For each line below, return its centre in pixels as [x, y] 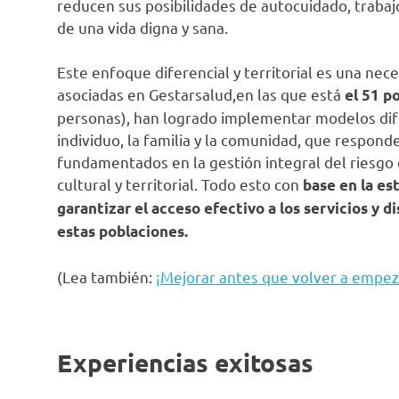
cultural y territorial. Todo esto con [180, 184]
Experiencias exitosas [185, 362]
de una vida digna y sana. [142, 27]
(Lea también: [106, 276]
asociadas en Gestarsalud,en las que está [201, 94]
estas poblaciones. [122, 232]
